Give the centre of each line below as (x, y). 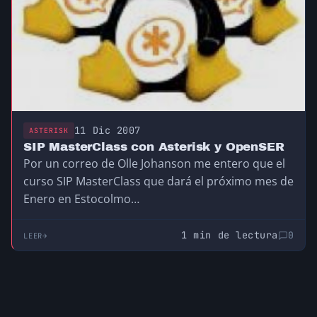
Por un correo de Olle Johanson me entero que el (154, 164)
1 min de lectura (230, 235)
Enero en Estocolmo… (81, 199)
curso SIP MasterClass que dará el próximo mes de (158, 181)
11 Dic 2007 (107, 131)
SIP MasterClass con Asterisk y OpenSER (154, 147)
